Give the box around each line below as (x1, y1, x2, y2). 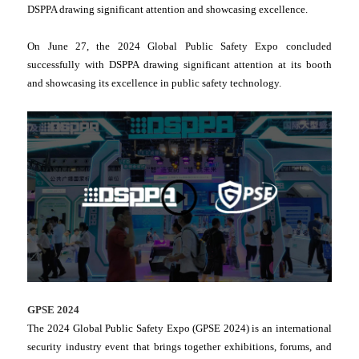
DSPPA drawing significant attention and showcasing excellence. (27, 3, 309, 15)
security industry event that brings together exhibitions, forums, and (27, 341, 332, 353)
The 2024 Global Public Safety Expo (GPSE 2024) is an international (27, 322, 332, 335)
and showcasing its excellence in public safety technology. (27, 77, 282, 89)
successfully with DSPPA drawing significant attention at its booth (27, 58, 332, 71)
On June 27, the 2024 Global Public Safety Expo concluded (27, 40, 332, 52)
